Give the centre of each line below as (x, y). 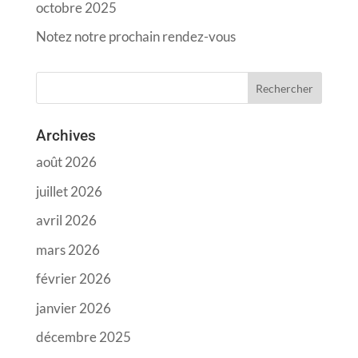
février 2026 (73, 279)
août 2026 (66, 162)
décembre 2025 (83, 337)
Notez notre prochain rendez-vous (135, 37)
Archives (66, 136)
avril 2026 (66, 221)
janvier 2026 (73, 308)
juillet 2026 (69, 191)
